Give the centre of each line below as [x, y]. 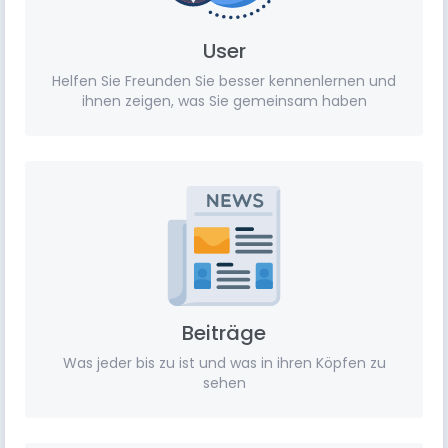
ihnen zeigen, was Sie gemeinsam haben [224, 101]
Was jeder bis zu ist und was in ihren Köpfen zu [224, 363]
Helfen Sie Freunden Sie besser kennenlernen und [224, 81]
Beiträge [224, 333]
